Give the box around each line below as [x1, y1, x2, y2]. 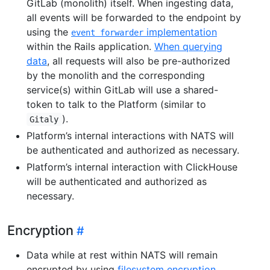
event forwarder [71, 28, 143, 38]
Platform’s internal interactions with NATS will [27, 130, 234, 142]
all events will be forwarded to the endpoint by [27, 11, 241, 24]
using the [27, 26, 71, 39]
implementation [143, 26, 217, 39]
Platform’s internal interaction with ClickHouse [27, 161, 237, 174]
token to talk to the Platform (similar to [27, 98, 206, 111]
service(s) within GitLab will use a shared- [27, 84, 218, 96]
